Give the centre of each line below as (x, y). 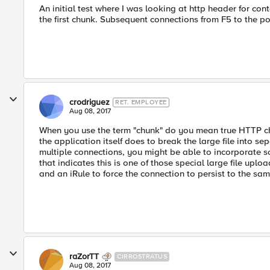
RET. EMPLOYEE (141, 102)
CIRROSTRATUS (142, 256)
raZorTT (84, 256)
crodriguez (89, 102)
